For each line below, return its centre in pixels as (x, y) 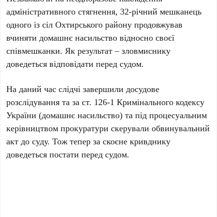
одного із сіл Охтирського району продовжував (95, 24)
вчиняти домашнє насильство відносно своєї (91, 37)
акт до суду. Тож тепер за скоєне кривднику (89, 141)
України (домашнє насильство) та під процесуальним (107, 115)
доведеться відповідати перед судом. (75, 63)
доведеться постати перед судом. (68, 154)
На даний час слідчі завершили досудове (83, 89)
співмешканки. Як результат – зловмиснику (89, 50)
